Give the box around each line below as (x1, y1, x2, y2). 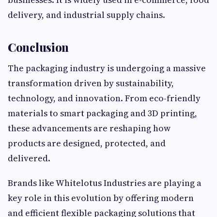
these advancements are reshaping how (8, 122, 170, 135)
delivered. (8, 152, 50, 165)
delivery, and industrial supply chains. (8, 9, 165, 21)
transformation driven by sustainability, (8, 77, 174, 90)
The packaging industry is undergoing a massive (8, 62, 206, 75)
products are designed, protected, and (8, 137, 166, 150)
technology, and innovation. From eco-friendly (8, 92, 201, 105)
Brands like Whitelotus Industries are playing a (8, 177, 201, 189)
